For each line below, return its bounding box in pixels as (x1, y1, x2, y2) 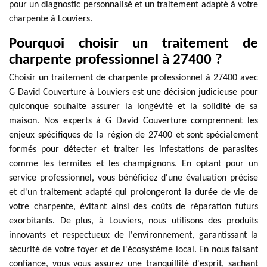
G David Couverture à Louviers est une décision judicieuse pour (9, 88, 258, 97)
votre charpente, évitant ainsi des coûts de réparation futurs (9, 202, 258, 212)
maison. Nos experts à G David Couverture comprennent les (9, 116, 258, 126)
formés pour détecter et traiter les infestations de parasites (9, 145, 258, 154)
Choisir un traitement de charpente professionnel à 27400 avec (9, 73, 258, 83)
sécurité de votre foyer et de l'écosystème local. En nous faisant (9, 245, 258, 254)
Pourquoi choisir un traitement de (9, 36, 258, 51)
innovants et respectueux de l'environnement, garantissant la (9, 231, 258, 240)
